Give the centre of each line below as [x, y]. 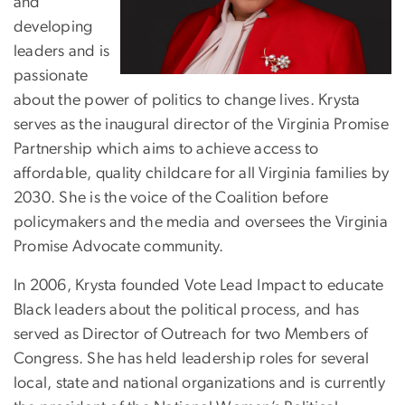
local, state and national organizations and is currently [199, 383]
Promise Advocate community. [119, 246]
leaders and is [62, 51]
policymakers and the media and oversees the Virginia [201, 222]
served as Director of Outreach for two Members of [191, 334]
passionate [51, 75]
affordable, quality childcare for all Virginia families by [202, 173]
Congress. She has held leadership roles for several [192, 358]
